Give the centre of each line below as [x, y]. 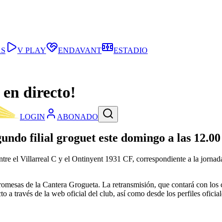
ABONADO [78, 117]
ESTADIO [131, 50]
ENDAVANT [80, 50]
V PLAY [32, 50]
